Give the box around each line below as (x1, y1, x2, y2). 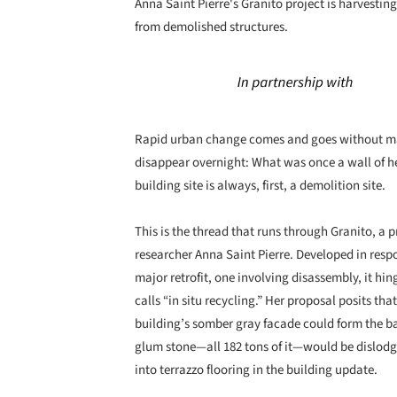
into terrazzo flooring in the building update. (135, 360, 378, 379)
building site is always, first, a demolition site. (135, 175, 385, 195)
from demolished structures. (135, 17, 288, 36)
